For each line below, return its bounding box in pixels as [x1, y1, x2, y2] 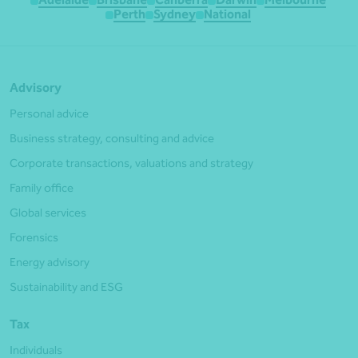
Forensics [10, 230, 58, 245]
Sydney [153, 6, 196, 22]
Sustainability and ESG [10, 280, 123, 294]
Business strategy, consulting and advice [10, 131, 214, 145]
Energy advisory [10, 255, 89, 269]
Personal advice [10, 106, 89, 121]
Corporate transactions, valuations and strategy [10, 156, 253, 170]
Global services [10, 205, 86, 220]
